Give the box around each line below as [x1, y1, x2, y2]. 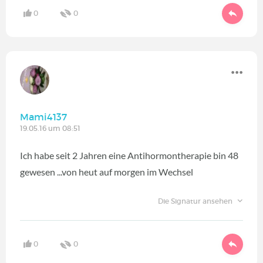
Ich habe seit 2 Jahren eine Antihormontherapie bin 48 [20, 149, 238, 161]
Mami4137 [20, 110, 67, 123]
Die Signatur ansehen [157, 196, 234, 205]
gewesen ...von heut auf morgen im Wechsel [20, 166, 193, 177]
